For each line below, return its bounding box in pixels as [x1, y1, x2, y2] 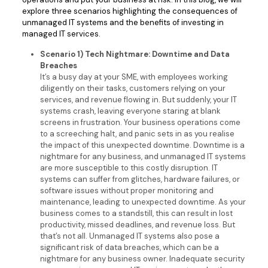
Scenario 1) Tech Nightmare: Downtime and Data [39, 49, 230, 59]
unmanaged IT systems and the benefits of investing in [22, 17, 224, 28]
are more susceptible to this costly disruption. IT [39, 163, 218, 173]
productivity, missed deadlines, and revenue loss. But [39, 220, 235, 230]
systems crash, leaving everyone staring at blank [39, 106, 221, 116]
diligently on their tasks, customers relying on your [39, 83, 226, 93]
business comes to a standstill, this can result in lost [39, 208, 233, 218]
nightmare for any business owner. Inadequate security [39, 254, 245, 264]
